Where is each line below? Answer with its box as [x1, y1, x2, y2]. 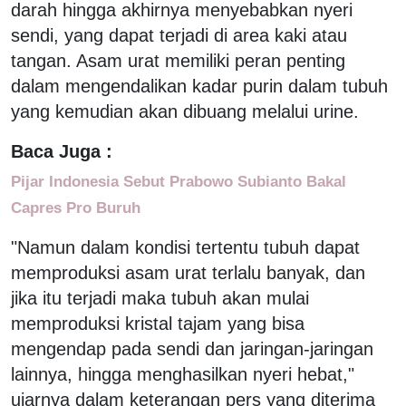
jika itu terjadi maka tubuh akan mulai [11, 287, 309, 308]
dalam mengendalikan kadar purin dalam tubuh [11, 75, 388, 96]
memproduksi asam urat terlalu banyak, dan [11, 262, 365, 283]
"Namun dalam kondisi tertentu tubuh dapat [11, 237, 360, 257]
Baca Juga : [11, 140, 112, 161]
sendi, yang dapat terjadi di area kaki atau [11, 24, 347, 45]
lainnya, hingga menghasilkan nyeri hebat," [11, 363, 354, 384]
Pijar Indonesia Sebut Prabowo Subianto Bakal [11, 171, 346, 190]
